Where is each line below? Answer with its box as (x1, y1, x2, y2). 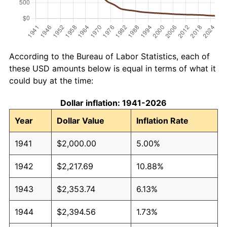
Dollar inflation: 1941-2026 (60, 97, 167, 108)
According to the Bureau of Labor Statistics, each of (9, 51, 210, 61)
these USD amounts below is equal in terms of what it (9, 63, 216, 73)
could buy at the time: (9, 75, 93, 86)
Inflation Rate (136, 115, 188, 126)
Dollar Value (57, 115, 104, 126)
